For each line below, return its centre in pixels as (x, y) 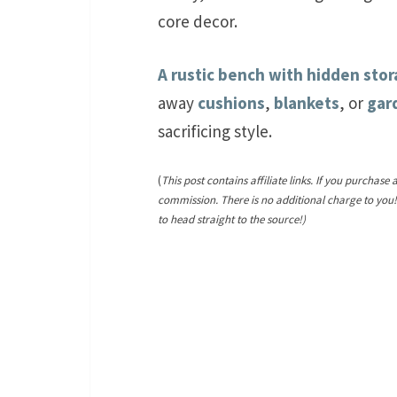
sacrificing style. (215, 132)
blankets (307, 103)
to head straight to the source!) (232, 219)
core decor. (198, 21)
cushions (231, 103)
